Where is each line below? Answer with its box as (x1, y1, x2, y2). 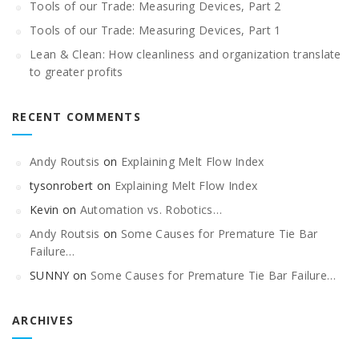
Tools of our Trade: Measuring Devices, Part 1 (30, 22, 281, 38)
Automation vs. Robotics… (79, 202, 222, 217)
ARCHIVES (12, 313, 74, 328)
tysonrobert (30, 178, 94, 193)
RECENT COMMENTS (12, 109, 141, 124)
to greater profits (30, 64, 123, 79)
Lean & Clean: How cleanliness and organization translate (30, 46, 341, 62)
